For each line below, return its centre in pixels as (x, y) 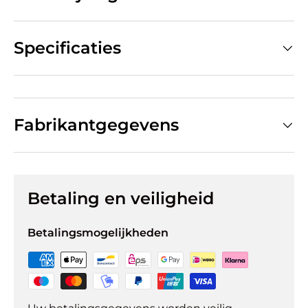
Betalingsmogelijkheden (98, 233)
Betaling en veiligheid (121, 199)
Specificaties (67, 48)
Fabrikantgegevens (96, 125)
